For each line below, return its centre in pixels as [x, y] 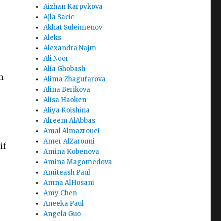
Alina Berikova [67, 90]
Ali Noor [56, 59]
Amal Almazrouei [72, 131]
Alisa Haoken [65, 100]
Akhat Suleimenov [73, 28]
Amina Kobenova [72, 152]
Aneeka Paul [64, 204]
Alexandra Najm [70, 48]
